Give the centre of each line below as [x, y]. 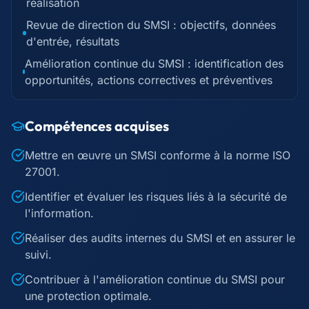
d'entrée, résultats [72, 41]
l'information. [59, 213]
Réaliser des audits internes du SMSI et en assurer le [160, 238]
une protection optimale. [88, 296]
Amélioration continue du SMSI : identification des [154, 63]
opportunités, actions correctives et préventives [149, 80]
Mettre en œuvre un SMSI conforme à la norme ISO [158, 155]
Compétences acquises [97, 126]
